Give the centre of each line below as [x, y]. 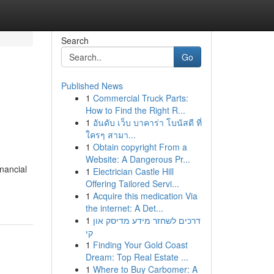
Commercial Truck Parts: [140, 98]
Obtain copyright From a [140, 147]
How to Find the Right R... [135, 110]
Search [75, 40]
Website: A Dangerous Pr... [138, 159]
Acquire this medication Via [145, 196]
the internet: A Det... [124, 208]
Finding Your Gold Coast [140, 245]
